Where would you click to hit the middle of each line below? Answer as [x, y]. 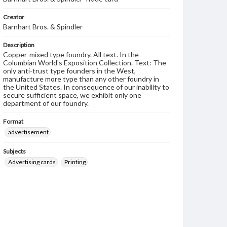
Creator [14, 17]
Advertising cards [32, 162]
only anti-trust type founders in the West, [69, 71]
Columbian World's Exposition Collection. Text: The [85, 63]
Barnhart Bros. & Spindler [43, 27]
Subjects [14, 151]
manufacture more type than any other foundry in [81, 79]
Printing [75, 162]
